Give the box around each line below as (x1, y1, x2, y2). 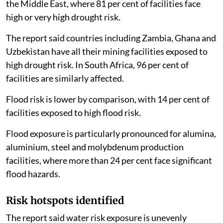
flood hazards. (6, 168, 60, 179)
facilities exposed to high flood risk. (6, 107, 141, 118)
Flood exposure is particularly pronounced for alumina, (6, 127, 216, 139)
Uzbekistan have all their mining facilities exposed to (6, 45, 208, 57)
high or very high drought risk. (6, 11, 120, 22)
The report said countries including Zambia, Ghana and (6, 32, 216, 43)
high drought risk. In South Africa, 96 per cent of (6, 59, 189, 70)
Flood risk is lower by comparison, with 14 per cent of (6, 93, 210, 105)
